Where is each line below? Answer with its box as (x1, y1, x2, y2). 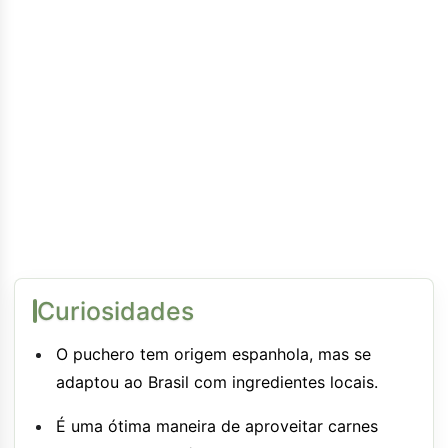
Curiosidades (37, 295, 194, 326)
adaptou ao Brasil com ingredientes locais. (56, 371, 378, 392)
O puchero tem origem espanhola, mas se (56, 343, 371, 364)
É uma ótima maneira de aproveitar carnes (56, 415, 378, 436)
